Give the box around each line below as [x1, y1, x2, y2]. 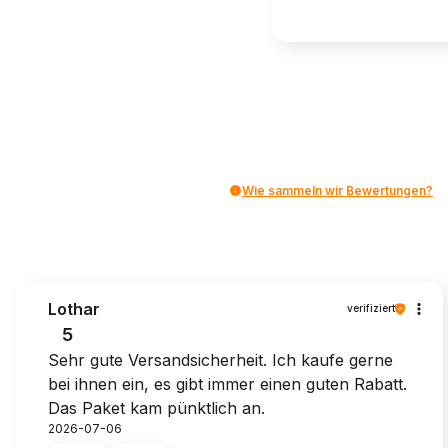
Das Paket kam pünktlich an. [48, 397, 265, 418]
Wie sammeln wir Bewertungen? [242, 182, 433, 198]
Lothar [48, 298, 100, 319]
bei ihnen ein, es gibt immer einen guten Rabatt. [48, 373, 407, 394]
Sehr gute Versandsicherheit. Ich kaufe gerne [48, 349, 393, 370]
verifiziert [346, 302, 395, 315]
